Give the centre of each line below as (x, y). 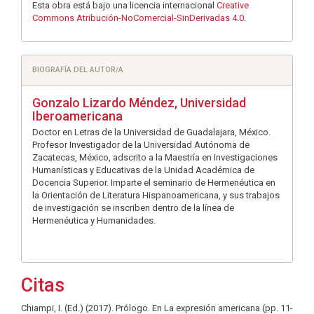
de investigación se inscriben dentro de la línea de (133, 207)
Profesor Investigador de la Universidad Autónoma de (141, 144)
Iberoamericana (77, 116)
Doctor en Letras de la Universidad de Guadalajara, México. (151, 132)
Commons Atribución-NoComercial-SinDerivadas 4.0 (138, 18)
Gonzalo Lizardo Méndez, (106, 102)
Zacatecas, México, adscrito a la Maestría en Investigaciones (155, 157)
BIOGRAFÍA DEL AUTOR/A (78, 69)
